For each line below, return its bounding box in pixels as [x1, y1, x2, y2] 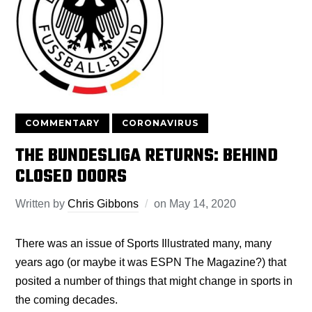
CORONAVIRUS [122, 118, 199, 128]
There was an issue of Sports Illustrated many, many [15, 237, 272, 249]
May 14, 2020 [169, 198, 237, 210]
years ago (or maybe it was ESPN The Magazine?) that [15, 256, 287, 268]
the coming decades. [15, 294, 121, 306]
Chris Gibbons [68, 198, 139, 210]
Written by [15, 198, 68, 210]
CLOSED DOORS [15, 163, 127, 191]
